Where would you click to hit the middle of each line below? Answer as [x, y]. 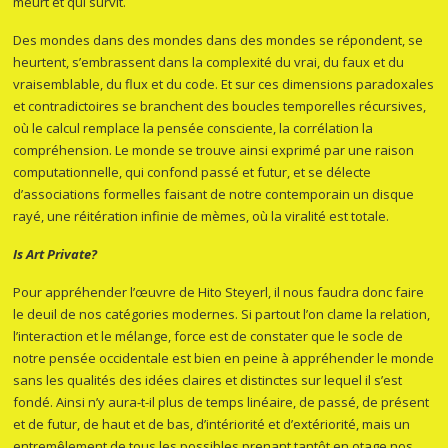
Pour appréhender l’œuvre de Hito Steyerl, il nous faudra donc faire [219, 292]
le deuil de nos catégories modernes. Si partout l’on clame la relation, [222, 314]
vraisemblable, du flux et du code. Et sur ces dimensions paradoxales [224, 84]
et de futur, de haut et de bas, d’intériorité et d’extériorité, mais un [212, 424]
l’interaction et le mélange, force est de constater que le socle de [208, 336]
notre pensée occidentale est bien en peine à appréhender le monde [224, 358]
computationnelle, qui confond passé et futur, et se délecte [192, 172]
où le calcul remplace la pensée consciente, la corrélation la [193, 128]
